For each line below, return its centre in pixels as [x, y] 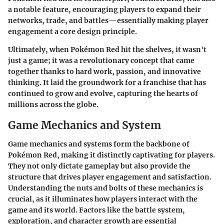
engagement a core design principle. [72, 31]
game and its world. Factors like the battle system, [96, 210]
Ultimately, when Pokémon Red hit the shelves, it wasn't [107, 49]
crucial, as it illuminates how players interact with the [103, 199]
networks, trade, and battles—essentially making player [108, 20]
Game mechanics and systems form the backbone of [99, 144]
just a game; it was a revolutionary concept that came [101, 60]
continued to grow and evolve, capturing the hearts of [103, 93]
